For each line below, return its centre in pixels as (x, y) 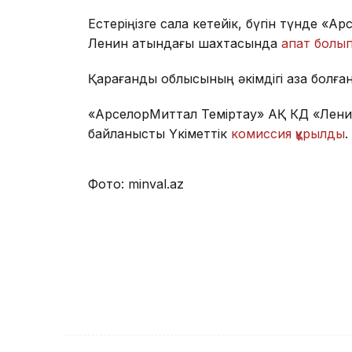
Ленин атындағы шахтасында (185, 44)
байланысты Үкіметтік (159, 134)
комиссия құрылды (288, 134)
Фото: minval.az (136, 184)
